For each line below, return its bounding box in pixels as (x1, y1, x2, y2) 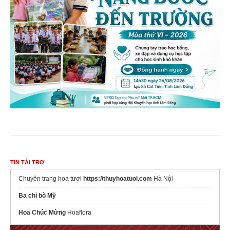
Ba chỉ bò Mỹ (18, 191, 56, 199)
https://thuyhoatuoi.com (83, 175, 152, 182)
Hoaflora (66, 208, 91, 216)
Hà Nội (152, 175, 173, 182)
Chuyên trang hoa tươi (18, 175, 83, 182)
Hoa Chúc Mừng (18, 208, 66, 216)
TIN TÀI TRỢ (10, 159, 44, 165)
